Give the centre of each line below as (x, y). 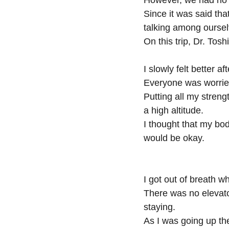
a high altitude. (174, 110)
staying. (159, 207)
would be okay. (174, 138)
